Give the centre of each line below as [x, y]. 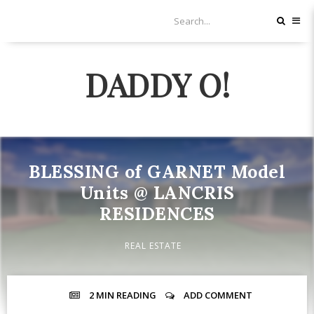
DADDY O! [157, 84]
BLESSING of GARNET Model [157, 172]
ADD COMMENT [218, 295]
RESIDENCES [157, 214]
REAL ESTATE [153, 246]
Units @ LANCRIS [157, 193]
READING [136, 295]
